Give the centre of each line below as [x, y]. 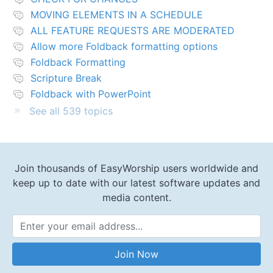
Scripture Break [66, 78]
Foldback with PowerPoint [91, 94]
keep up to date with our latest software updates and [136, 183]
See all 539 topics [71, 111]
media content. [136, 197]
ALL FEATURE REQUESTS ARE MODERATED [133, 30]
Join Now [136, 254]
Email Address [164, 244]
